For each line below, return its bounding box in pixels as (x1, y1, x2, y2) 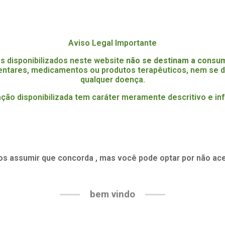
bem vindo (87, 188, 138, 200)
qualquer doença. (80, 75, 145, 85)
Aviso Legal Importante (68, 38, 157, 48)
